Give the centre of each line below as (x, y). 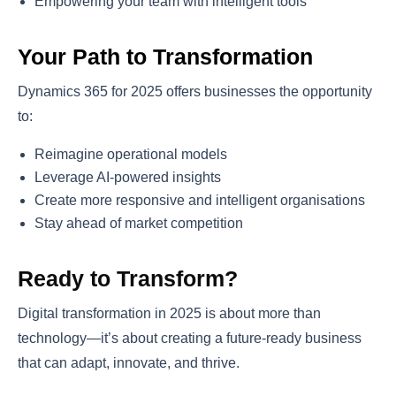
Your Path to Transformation (165, 56)
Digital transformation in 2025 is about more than (169, 313)
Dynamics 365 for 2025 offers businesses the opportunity (195, 91)
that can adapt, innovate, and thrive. (129, 362)
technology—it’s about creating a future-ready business (190, 338)
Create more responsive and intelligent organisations (200, 200)
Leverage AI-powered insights (128, 177)
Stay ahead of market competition (139, 223)
